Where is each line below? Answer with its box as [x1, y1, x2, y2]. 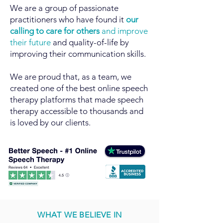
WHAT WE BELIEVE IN [37, 210, 122, 220]
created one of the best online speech [10, 83, 148, 93]
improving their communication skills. [10, 49, 148, 59]
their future [10, 37, 51, 47]
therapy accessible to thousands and [10, 106, 143, 116]
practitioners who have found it [10, 14, 126, 24]
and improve [102, 26, 148, 36]
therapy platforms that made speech [10, 95, 143, 105]
